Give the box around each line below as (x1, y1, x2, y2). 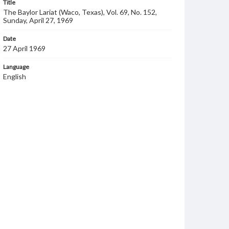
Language (3, 63, 29, 71)
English (3, 72, 26, 81)
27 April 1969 (3, 44, 45, 53)
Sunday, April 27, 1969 (3, 16, 73, 25)
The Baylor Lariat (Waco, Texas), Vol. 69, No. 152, (3, 8, 157, 16)
